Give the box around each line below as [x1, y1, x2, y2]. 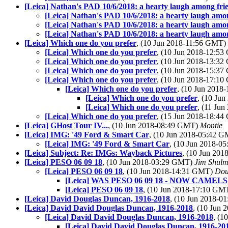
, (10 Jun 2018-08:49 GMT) [108, 121, 200, 130]
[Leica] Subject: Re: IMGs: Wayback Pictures [24, 149, 182, 157]
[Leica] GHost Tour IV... [24, 121, 108, 130]
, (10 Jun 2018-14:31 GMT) [123, 167, 215, 176]
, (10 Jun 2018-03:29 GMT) [102, 158, 194, 166]
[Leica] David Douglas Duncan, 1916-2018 [24, 194, 170, 203]
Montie [200, 121, 222, 130]
